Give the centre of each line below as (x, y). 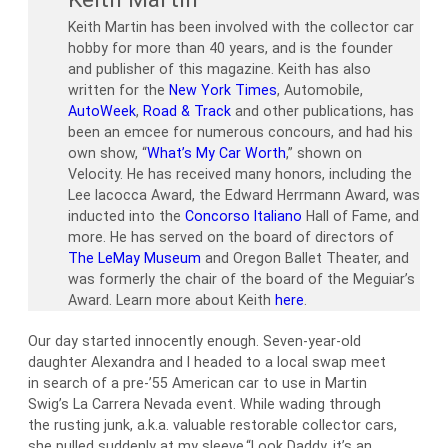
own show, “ (107, 153)
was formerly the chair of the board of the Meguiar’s (241, 279)
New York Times (223, 90)
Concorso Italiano (243, 216)
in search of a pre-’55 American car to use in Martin (197, 383)
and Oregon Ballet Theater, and (305, 258)
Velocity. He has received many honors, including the (240, 174)
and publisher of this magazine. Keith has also (219, 69)
